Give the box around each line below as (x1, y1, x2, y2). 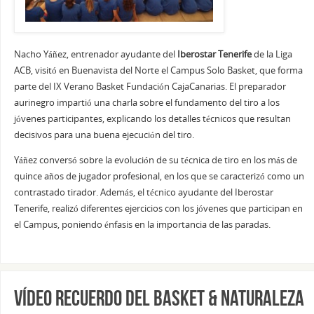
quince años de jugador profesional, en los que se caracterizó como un (13, 170, 304, 182)
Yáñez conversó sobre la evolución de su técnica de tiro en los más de (13, 153, 297, 166)
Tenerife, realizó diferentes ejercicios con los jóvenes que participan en (13, 202, 303, 214)
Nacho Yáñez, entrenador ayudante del (13, 48, 175, 61)
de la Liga (251, 48, 292, 61)
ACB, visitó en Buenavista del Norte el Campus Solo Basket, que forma (13, 64, 303, 77)
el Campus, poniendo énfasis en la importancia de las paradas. (13, 218, 271, 231)
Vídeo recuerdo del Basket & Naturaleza (13, 287, 304, 310)
